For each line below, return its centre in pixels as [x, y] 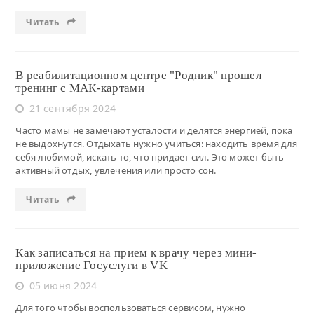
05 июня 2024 [63, 285]
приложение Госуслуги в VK [91, 265]
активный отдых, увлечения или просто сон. [116, 170]
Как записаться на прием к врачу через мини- [136, 252]
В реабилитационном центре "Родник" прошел [138, 75]
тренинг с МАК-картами [80, 88]
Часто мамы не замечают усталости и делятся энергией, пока [154, 130]
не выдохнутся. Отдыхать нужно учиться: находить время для [157, 143]
